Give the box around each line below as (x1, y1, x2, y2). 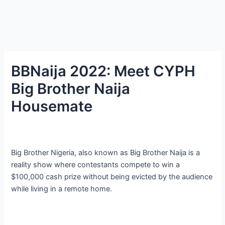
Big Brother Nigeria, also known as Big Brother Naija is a (11, 148, 200, 157)
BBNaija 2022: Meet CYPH (11, 62, 196, 80)
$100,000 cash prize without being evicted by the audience (11, 172, 213, 181)
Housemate (11, 97, 93, 115)
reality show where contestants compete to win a (11, 160, 180, 169)
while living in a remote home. (11, 184, 113, 193)
